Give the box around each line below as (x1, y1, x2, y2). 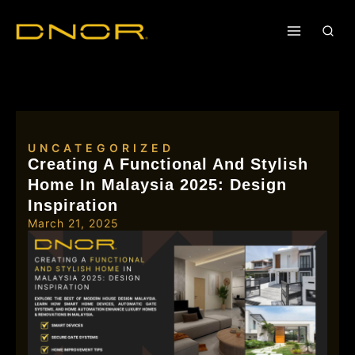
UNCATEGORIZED (28, 141, 174, 155)
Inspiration (28, 197, 118, 214)
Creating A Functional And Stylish (28, 155, 308, 173)
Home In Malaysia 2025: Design (28, 176, 287, 193)
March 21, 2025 (28, 216, 119, 230)
